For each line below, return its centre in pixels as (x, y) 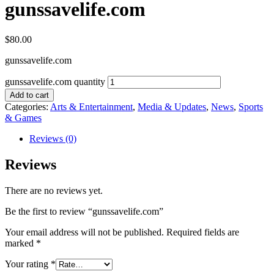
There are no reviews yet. (54, 190)
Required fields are (203, 232)
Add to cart (29, 95)
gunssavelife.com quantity (55, 81)
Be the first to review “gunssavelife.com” (84, 211)
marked (20, 243)
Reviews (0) (53, 138)
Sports (251, 106)
